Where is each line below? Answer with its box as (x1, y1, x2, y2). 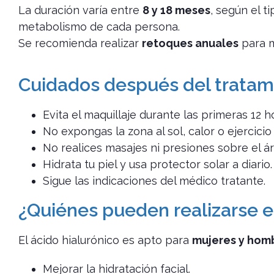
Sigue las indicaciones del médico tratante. (43, 174, 265, 188)
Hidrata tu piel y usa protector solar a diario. (43, 158, 272, 171)
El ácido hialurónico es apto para (18, 234, 192, 247)
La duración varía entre (18, 4, 143, 17)
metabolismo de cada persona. (18, 20, 180, 34)
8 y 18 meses (143, 4, 210, 17)
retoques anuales (142, 37, 239, 50)
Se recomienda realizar (18, 37, 142, 50)
